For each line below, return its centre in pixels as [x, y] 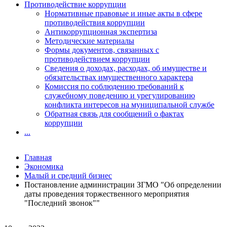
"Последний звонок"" [62, 203]
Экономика [44, 166]
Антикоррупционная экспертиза [101, 32]
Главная [38, 157]
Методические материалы [89, 41]
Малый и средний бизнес [68, 176]
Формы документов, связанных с [102, 50]
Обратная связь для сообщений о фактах [114, 114]
